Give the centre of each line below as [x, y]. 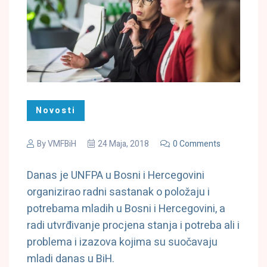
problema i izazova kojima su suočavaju [122, 243]
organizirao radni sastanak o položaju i [118, 193]
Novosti [56, 111]
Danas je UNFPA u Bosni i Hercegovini [116, 176]
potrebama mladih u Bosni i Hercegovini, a [126, 209]
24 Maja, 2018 [123, 144]
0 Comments [197, 144]
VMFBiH [62, 144]
